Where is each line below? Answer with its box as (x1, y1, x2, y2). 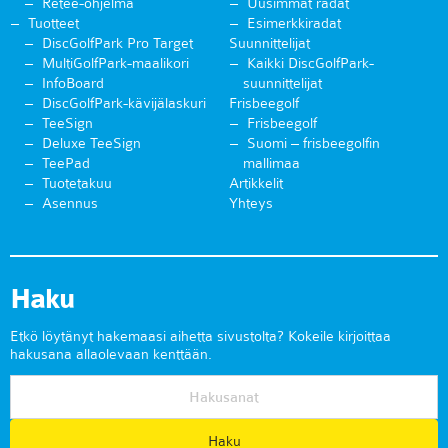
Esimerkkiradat (247, 14, 341, 33)
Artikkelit (229, 174, 283, 193)
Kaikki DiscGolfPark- (247, 54, 374, 73)
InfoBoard (42, 74, 104, 93)
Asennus (42, 194, 98, 213)
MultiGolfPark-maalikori (42, 54, 189, 73)
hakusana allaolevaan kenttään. (10, 345, 212, 364)
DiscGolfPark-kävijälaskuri (42, 94, 206, 113)
